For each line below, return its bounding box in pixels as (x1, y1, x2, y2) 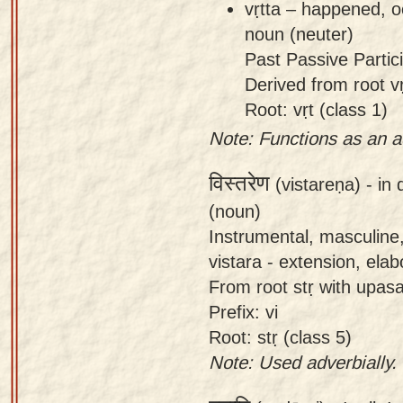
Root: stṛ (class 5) (209, 326, 352, 347)
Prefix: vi (209, 300, 278, 322)
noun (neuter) (245, 22, 354, 44)
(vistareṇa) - (270, 173, 378, 194)
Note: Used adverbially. (209, 351, 397, 372)
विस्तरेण (209, 171, 270, 196)
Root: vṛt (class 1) (245, 98, 388, 120)
